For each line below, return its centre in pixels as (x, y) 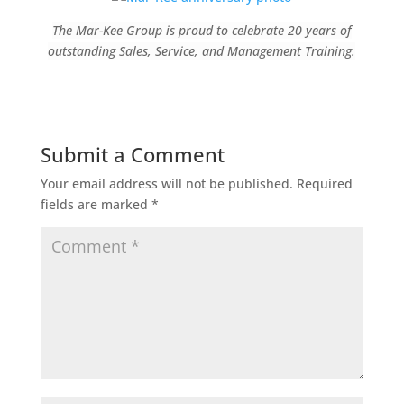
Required (324, 183)
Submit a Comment (132, 154)
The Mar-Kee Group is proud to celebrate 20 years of (202, 30)
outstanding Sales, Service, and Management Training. (202, 50)
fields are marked (96, 204)
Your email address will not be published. (166, 183)
